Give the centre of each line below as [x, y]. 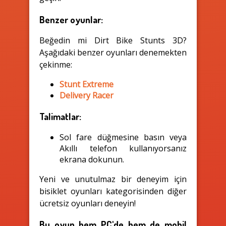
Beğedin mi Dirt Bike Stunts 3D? [113, 41]
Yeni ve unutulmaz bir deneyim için [113, 179]
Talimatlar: [60, 116]
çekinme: [56, 65]
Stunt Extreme [87, 84]
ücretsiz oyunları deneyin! [88, 203]
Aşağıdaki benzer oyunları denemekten [113, 53]
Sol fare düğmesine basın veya [123, 137]
